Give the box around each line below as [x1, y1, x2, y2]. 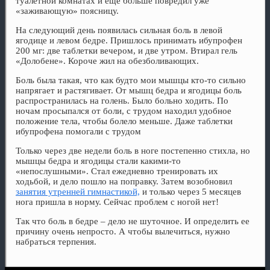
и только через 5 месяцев [140, 187, 241, 197]
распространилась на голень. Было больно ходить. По [16, 96, 228, 106]
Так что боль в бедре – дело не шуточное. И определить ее [16, 216, 250, 227]
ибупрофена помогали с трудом [16, 127, 141, 137]
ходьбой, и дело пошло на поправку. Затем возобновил [16, 177, 232, 187]
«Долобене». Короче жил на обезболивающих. [16, 56, 199, 66]
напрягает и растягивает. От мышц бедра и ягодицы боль [16, 86, 242, 96]
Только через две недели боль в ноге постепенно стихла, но [16, 146, 250, 156]
